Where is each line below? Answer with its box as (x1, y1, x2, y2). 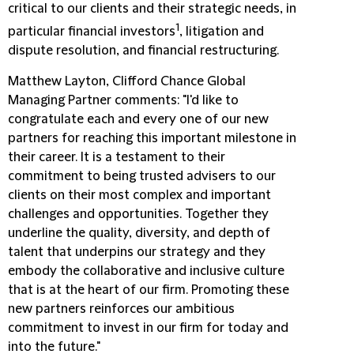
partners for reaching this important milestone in (8, 131, 296, 146)
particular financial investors (8, 24, 175, 40)
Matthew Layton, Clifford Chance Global (8, 74, 246, 89)
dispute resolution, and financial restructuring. (8, 43, 279, 58)
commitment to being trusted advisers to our (8, 169, 276, 184)
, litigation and (179, 24, 264, 40)
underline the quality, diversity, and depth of (8, 226, 270, 241)
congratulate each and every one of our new (8, 112, 269, 127)
